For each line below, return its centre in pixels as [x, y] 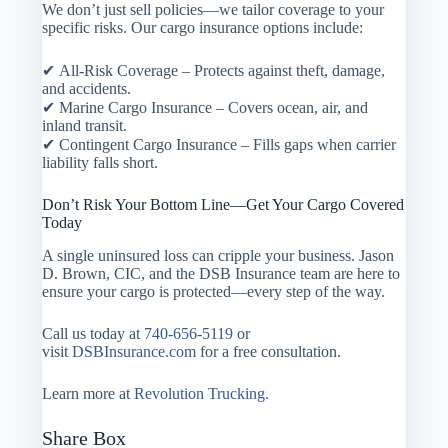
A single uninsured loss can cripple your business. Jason [218, 255]
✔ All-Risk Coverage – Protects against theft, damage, [214, 70]
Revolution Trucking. [202, 393]
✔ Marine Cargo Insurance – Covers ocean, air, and [205, 107]
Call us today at [93, 333]
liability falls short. [100, 162]
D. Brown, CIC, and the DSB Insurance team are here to [221, 273]
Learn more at [88, 393]
